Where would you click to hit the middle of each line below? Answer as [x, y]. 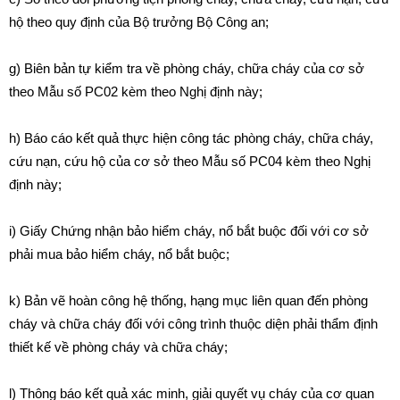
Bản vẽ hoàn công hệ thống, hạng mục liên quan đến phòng [196, 300]
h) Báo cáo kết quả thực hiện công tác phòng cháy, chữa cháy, [191, 138]
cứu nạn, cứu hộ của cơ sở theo [105, 161]
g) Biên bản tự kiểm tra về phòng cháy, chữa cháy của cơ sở [187, 68]
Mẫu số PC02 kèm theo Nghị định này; [150, 92]
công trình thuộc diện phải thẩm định [273, 324]
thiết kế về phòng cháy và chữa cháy [117, 347]
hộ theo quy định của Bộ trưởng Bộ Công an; [139, 22]
